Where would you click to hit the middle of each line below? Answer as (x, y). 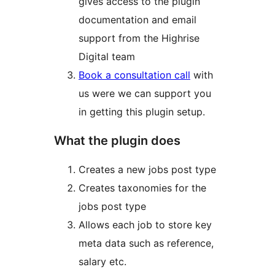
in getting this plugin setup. (142, 112)
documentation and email (137, 20)
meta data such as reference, (146, 243)
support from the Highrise (139, 38)
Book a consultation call (134, 75)
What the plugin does (117, 141)
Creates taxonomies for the (142, 188)
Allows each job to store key (145, 225)
